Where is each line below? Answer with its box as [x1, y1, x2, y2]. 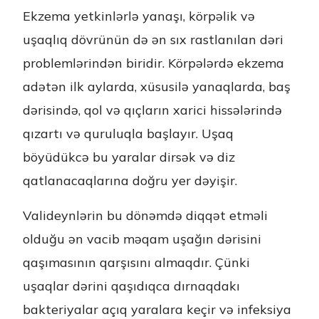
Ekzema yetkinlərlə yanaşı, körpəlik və [23, 8, 255, 24]
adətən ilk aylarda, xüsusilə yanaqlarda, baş [23, 78, 291, 95]
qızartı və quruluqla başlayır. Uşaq [23, 125, 234, 142]
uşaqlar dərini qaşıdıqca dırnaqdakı [23, 278, 240, 294]
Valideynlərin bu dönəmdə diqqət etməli [23, 207, 268, 224]
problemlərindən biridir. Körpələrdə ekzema [23, 55, 284, 71]
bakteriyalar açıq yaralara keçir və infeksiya [23, 301, 291, 318]
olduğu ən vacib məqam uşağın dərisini [23, 231, 261, 247]
